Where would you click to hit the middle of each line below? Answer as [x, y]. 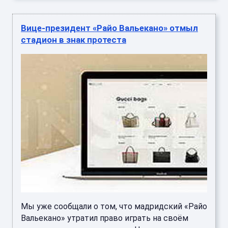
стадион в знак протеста [74, 40]
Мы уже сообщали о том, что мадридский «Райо [114, 207]
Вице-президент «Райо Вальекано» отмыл [109, 28]
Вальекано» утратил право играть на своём [105, 218]
